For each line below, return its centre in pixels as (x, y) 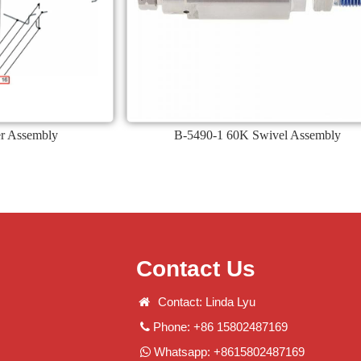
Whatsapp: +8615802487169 (228, 352)
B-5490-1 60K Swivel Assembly (257, 135)
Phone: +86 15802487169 (219, 327)
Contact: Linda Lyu (204, 302)
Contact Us (196, 269)
